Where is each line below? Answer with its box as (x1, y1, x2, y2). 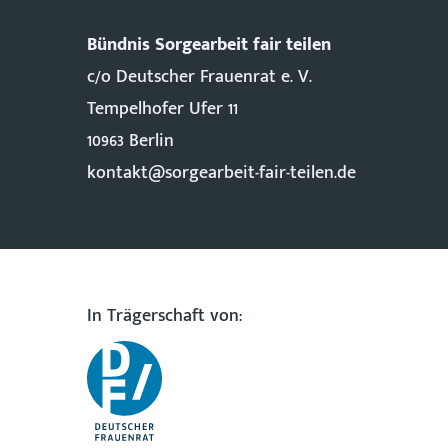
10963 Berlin (87, 126, 174, 156)
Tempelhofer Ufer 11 (87, 94, 238, 124)
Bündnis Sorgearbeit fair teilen (87, 30, 331, 60)
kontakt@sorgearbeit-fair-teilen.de (87, 158, 356, 188)
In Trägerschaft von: (87, 301, 242, 331)
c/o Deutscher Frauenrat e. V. (87, 62, 312, 92)
